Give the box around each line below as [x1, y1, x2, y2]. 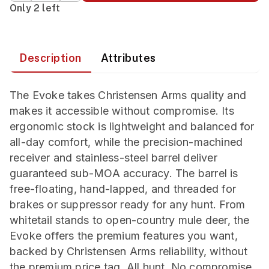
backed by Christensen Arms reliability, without [10, 245, 248, 258]
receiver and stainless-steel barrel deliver [10, 151, 217, 164]
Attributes [100, 52, 156, 64]
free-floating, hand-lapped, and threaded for [10, 183, 237, 195]
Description [19, 52, 82, 64]
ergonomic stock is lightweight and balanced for [10, 120, 255, 133]
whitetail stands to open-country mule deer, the [10, 214, 250, 226]
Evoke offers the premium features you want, [10, 229, 238, 242]
